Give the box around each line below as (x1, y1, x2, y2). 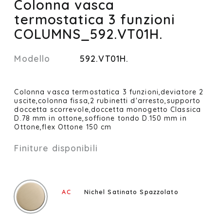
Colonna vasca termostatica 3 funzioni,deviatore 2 (14, 87, 204, 96)
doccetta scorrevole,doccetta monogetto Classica (14, 105, 201, 114)
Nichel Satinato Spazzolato (84, 188, 179, 196)
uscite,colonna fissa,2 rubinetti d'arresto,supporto (14, 96, 201, 105)
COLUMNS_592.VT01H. (14, 26, 163, 43)
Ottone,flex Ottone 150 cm (14, 122, 112, 131)
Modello (14, 53, 51, 64)
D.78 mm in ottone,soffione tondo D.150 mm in (14, 113, 187, 123)
